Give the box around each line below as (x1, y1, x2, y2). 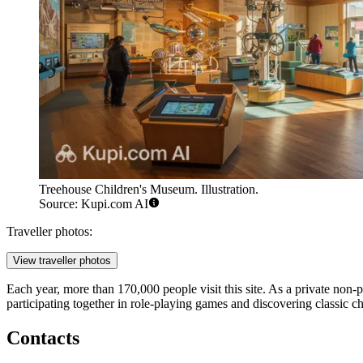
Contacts (6, 327, 79, 349)
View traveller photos (13, 254, 111, 267)
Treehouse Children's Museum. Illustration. (39, 182, 258, 197)
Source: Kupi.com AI (39, 197, 148, 211)
